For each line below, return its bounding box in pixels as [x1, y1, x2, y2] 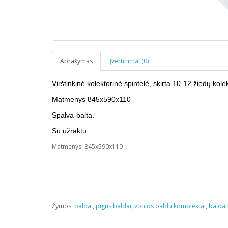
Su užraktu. [52, 127, 89, 135]
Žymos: [52, 202, 74, 210]
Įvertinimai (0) [110, 56, 149, 65]
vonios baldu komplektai [134, 202, 206, 210]
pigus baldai [96, 202, 131, 210]
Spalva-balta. [52, 111, 94, 119]
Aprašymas [60, 56, 93, 65]
